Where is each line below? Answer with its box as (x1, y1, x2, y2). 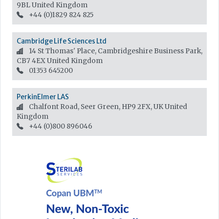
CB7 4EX (17, 56, 47, 65)
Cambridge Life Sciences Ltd (17, 37, 107, 45)
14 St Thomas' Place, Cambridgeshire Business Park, (27, 46, 202, 55)
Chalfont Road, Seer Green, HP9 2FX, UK (27, 102, 165, 111)
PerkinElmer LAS (17, 92, 69, 101)
